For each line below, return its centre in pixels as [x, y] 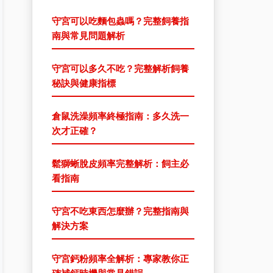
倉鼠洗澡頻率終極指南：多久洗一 [120, 116]
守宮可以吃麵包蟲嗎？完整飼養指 [120, 21]
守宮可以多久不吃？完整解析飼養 [120, 69]
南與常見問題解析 [88, 36]
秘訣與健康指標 [84, 83]
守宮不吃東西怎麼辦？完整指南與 [120, 211]
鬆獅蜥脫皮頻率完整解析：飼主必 [120, 164]
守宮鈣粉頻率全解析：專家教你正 [120, 259]
